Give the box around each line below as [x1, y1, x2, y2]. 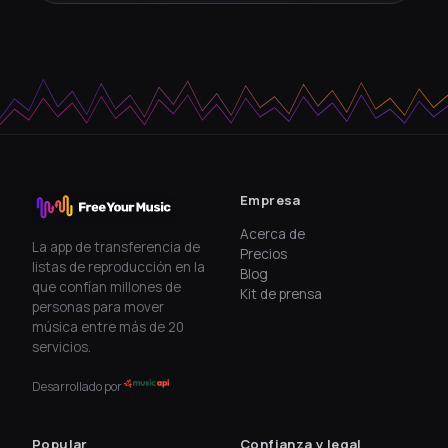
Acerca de [240, 225, 305, 244]
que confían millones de [32, 278, 181, 297]
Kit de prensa [240, 285, 322, 304]
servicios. [32, 338, 91, 357]
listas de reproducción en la [32, 258, 205, 277]
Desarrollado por [32, 378, 122, 396]
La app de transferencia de [32, 238, 200, 257]
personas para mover [32, 298, 164, 317]
